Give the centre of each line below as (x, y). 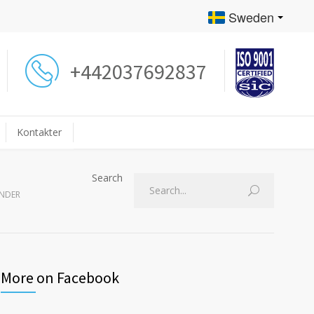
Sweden (251, 17)
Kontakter (39, 132)
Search (107, 178)
